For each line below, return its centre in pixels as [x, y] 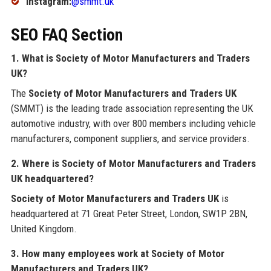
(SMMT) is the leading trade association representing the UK [132, 109]
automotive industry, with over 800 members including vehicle [133, 124]
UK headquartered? [52, 179]
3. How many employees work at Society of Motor [117, 254]
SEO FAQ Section [67, 35]
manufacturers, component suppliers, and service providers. [130, 139]
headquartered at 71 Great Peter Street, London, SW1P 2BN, [129, 214]
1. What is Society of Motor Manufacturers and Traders [130, 58]
